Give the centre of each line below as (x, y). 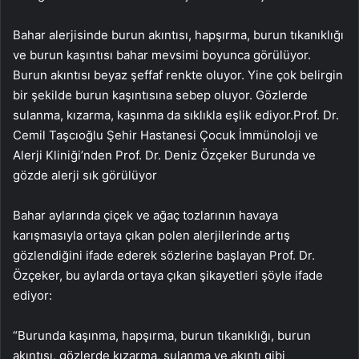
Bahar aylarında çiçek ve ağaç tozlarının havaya (145, 215)
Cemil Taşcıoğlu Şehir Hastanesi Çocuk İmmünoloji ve (165, 135)
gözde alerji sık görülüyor (85, 175)
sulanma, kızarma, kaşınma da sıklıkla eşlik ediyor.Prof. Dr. (176, 115)
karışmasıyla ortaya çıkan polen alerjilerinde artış (151, 235)
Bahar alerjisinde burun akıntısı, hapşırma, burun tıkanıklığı (178, 35)
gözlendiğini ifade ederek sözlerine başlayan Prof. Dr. (164, 255)
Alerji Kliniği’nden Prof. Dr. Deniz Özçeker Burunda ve (164, 155)
